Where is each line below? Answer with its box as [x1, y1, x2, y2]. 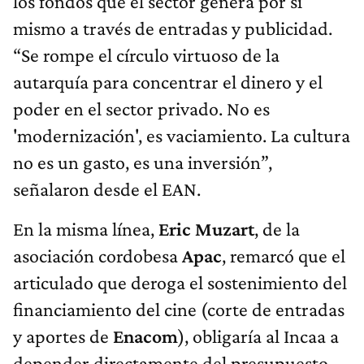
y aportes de [13, 325, 113, 348]
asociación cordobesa [13, 245, 182, 267]
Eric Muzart [158, 218, 254, 240]
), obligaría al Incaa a [178, 325, 339, 348]
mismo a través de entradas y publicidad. [13, 17, 332, 40]
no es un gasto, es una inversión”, [13, 151, 272, 174]
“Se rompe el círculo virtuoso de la [13, 44, 279, 67]
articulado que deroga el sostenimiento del [13, 271, 347, 294]
